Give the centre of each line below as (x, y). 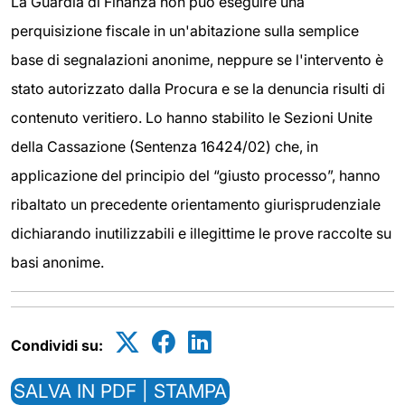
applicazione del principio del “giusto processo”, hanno (196, 175)
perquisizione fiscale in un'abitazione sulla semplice (185, 31)
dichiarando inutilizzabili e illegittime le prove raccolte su (201, 233)
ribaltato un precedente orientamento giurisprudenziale (196, 204)
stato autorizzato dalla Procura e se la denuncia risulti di (198, 89)
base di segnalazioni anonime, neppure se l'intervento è (197, 60)
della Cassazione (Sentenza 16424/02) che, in (165, 146)
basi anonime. (57, 262)
